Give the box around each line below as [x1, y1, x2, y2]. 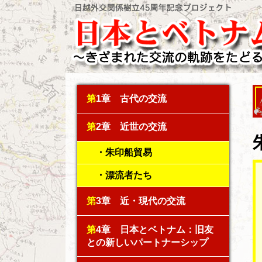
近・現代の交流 [111, 195, 185, 206]
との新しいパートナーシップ [87, 237, 208, 247]
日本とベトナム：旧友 [111, 224, 213, 235]
